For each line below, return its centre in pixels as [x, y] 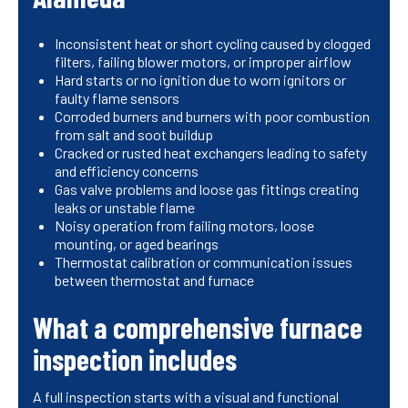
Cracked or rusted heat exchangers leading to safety [211, 153]
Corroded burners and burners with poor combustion [212, 117]
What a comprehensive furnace [198, 327]
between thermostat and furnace [154, 280]
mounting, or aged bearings [137, 244]
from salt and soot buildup [134, 135]
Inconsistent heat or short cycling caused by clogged [213, 44]
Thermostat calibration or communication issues [204, 262]
